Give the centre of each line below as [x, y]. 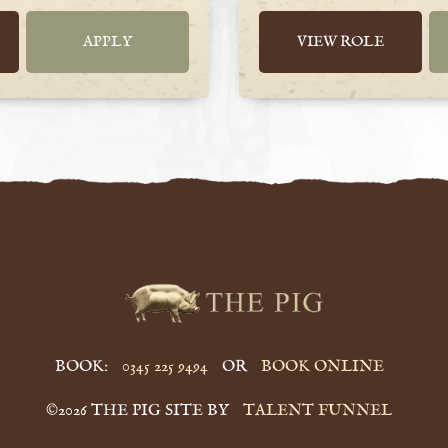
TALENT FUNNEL [317, 410]
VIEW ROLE [341, 41]
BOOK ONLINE [322, 366]
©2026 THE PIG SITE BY [139, 410]
